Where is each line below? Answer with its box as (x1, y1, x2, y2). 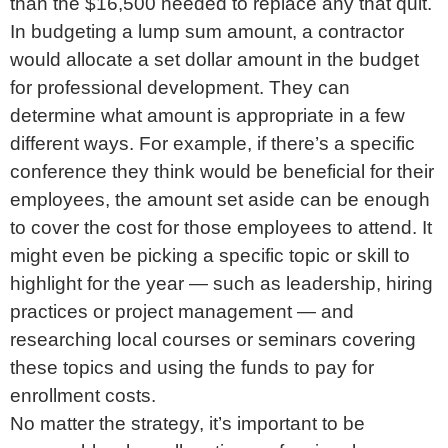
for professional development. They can (10, 76, 350, 98)
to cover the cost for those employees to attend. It (10, 216, 432, 238)
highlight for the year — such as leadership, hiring (10, 272, 433, 294)
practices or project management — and (10, 300, 354, 322)
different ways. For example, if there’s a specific (10, 132, 415, 154)
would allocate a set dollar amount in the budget (10, 48, 419, 70)
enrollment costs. (10, 384, 156, 406)
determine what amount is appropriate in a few (10, 104, 405, 126)
